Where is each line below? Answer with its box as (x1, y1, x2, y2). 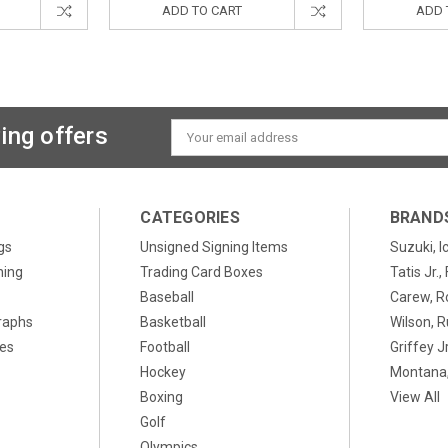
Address (170, 146, 221, 161)
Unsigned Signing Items (140, 239, 289, 255)
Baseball (140, 289, 195, 305)
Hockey (140, 364, 187, 380)
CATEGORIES (140, 208, 240, 227)
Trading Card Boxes (140, 264, 264, 280)
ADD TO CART (162, 3, 242, 18)
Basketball (140, 314, 207, 330)
